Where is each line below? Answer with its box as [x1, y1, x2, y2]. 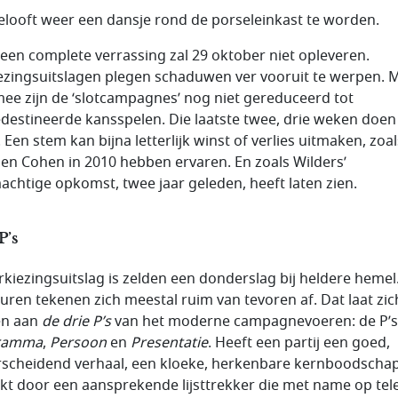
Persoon [50, 331, 107, 354]
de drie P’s [42, 310, 111, 332]
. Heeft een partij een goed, [208, 331, 390, 354]
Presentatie [131, 331, 208, 354]
